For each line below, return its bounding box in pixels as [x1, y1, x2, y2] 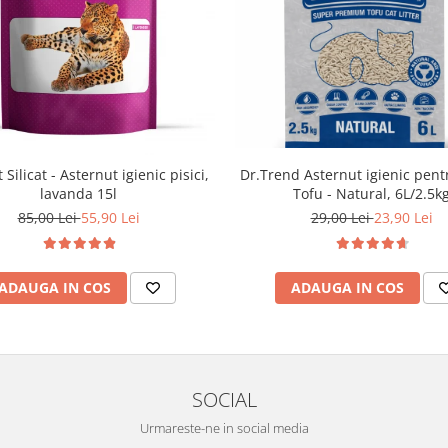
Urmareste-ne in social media [139, 418, 309, 437]
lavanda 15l [40, 183, 117, 203]
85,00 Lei [17, 207, 81, 227]
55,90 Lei [80, 207, 140, 227]
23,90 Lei [373, 207, 433, 227]
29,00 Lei [310, 207, 374, 227]
